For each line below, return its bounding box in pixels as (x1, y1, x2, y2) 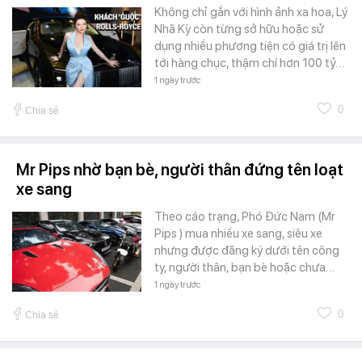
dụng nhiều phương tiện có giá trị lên (154, 38, 346, 53)
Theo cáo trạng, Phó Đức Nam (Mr (154, 208, 335, 224)
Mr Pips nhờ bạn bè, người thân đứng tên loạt (16, 159, 343, 179)
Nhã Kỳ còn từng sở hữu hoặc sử (154, 21, 324, 36)
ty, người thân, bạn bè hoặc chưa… (154, 259, 335, 275)
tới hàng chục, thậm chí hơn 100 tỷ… (154, 55, 344, 70)
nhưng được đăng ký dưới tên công (154, 242, 339, 258)
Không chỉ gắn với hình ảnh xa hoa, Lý (154, 4, 347, 19)
